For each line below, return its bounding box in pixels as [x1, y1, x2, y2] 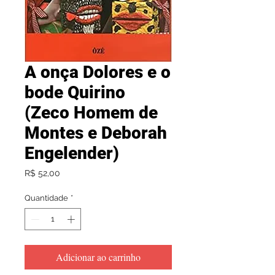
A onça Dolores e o [25, 62, 171, 83]
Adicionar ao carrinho [56, 250, 141, 263]
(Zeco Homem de [25, 103, 158, 123]
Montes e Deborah [25, 123, 167, 144]
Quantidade [25, 193, 68, 203]
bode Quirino [25, 82, 125, 103]
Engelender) [25, 143, 119, 164]
